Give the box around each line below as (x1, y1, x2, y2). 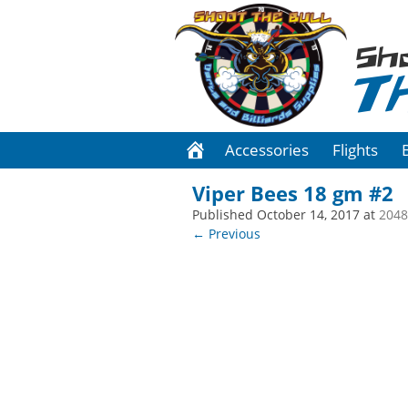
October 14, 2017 (257, 206, 361, 224)
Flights (332, 139, 378, 160)
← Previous (192, 225, 261, 243)
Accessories (225, 139, 309, 160)
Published (192, 206, 258, 224)
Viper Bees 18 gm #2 (192, 179, 394, 208)
